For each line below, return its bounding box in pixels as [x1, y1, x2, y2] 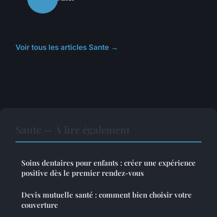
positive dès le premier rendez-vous [21, 168, 144, 178]
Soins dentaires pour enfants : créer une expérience [21, 157, 196, 168]
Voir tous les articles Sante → [15, 42, 118, 52]
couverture [21, 200, 58, 210]
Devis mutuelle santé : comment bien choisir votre [21, 189, 192, 200]
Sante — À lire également [15, 122, 130, 136]
